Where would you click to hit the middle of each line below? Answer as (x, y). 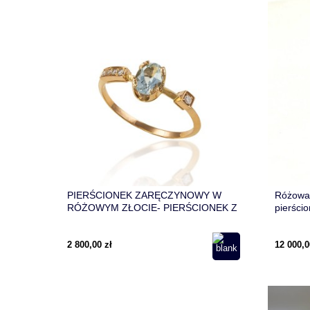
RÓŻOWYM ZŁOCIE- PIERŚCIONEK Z (152, 208)
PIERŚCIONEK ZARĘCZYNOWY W (144, 195)
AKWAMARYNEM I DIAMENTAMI (139, 220)
